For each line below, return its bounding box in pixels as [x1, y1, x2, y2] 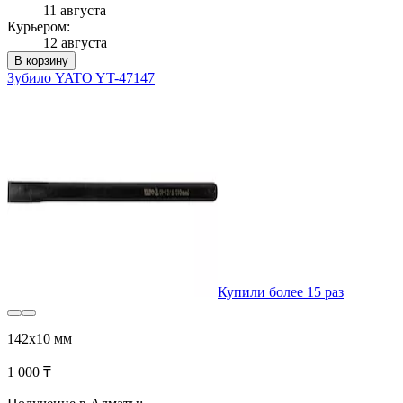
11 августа [43, 2, 106, 18]
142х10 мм [7, 330, 72, 346]
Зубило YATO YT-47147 [7, 69, 155, 85]
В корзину [14, 53, 68, 67]
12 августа [43, 34, 107, 50]
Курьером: [7, 18, 70, 34]
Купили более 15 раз [218, 283, 344, 300]
